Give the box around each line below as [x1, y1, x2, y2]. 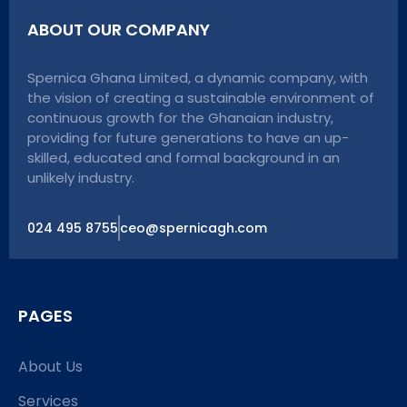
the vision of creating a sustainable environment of [27, 87, 374, 107]
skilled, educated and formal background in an [27, 147, 340, 167]
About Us [18, 355, 83, 377]
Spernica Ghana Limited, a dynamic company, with [27, 67, 368, 87]
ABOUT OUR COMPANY [27, 17, 210, 41]
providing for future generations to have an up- [27, 127, 349, 147]
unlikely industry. [27, 167, 134, 187]
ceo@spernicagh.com [120, 218, 267, 237]
